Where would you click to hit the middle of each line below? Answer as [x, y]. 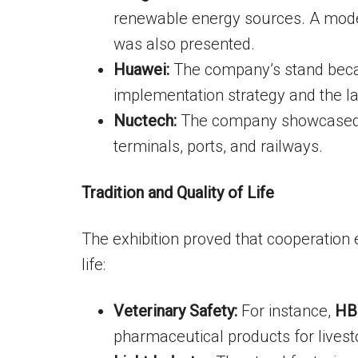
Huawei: [141, 70]
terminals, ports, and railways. [218, 146]
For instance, [286, 311]
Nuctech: [145, 121]
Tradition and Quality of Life [178, 193]
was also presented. [184, 44]
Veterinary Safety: [175, 311]
